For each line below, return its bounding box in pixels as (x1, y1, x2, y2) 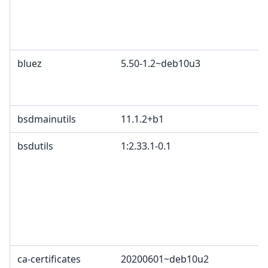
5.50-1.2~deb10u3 (121, 57, 200, 71)
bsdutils (17, 139, 53, 153)
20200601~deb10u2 (121, 252, 209, 266)
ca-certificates (17, 252, 81, 266)
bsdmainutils (17, 112, 76, 126)
